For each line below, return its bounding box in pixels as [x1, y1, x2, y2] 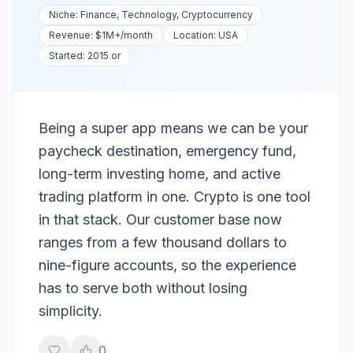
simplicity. [39, 303, 102, 319]
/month [121, 29, 153, 41]
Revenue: [49, 29, 95, 41]
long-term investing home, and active [39, 165, 281, 182]
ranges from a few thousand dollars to [39, 234, 287, 251]
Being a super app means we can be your [39, 120, 308, 136]
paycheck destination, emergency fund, [39, 143, 296, 159]
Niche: [49, 9, 80, 20]
